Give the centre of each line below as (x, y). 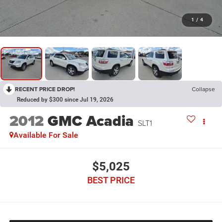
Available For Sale (46, 135)
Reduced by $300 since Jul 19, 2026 (65, 100)
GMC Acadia (90, 121)
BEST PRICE (111, 180)
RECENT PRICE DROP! (45, 89)
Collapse (203, 89)
